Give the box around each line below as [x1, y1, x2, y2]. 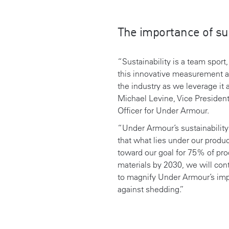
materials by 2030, [117, 159, 186, 170]
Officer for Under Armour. [117, 105, 209, 116]
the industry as [117, 81, 173, 91]
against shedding [117, 184, 179, 194]
